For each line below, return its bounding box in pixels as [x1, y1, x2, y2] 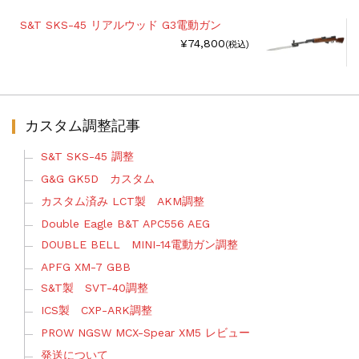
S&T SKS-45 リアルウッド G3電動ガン [19, 18, 221, 32]
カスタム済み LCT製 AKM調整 [40, 194, 204, 208]
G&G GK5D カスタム [40, 171, 155, 185]
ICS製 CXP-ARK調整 [40, 303, 152, 317]
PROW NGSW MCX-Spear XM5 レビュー [40, 325, 250, 339]
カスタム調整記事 [24, 110, 140, 142]
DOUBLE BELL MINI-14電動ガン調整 [40, 237, 238, 251]
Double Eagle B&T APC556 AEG [40, 216, 210, 230]
